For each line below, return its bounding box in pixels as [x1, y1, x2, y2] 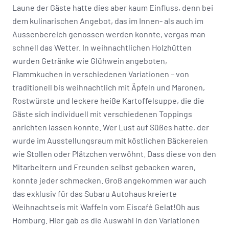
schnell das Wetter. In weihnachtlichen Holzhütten [12, 42, 192, 52]
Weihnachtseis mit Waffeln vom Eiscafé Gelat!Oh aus [12, 201, 200, 212]
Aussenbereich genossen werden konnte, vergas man [12, 29, 205, 39]
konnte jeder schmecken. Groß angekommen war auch [12, 175, 207, 185]
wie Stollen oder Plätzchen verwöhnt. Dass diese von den [12, 148, 216, 158]
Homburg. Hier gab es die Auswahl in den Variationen [12, 215, 200, 225]
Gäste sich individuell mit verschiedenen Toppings [12, 108, 192, 119]
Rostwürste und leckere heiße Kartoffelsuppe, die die [12, 95, 204, 105]
